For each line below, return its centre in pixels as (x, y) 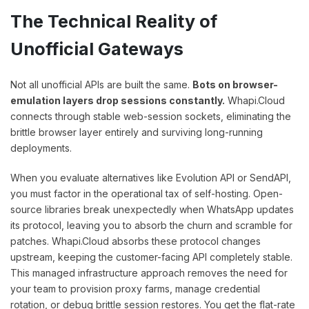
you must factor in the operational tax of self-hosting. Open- (147, 194)
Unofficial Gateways (97, 49)
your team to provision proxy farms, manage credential (135, 289)
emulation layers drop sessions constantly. (118, 101)
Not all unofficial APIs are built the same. (101, 85)
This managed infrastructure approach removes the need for (149, 273)
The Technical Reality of (114, 22)
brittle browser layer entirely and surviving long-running (137, 132)
